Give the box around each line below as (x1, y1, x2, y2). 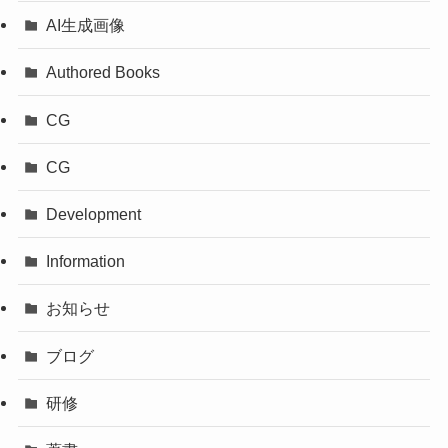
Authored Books (46, 63, 161, 82)
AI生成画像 (46, 16, 126, 35)
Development (46, 204, 142, 223)
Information (46, 252, 126, 271)
